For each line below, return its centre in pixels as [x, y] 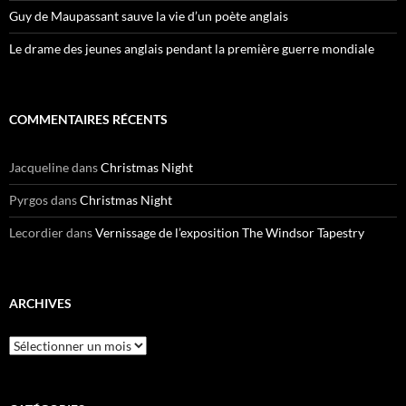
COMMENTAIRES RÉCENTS [88, 120]
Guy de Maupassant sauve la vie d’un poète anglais [149, 16]
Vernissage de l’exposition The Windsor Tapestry [230, 233]
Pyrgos [29, 200]
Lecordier [36, 233]
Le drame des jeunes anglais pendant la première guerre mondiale [192, 49]
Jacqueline [39, 168]
